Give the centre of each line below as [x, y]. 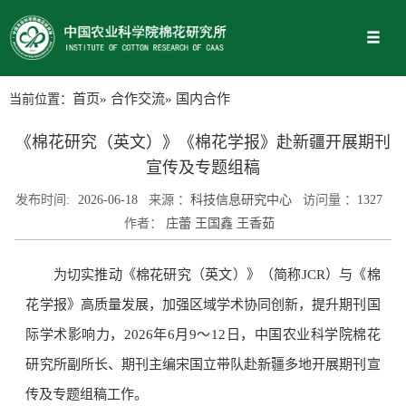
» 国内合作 [198, 99]
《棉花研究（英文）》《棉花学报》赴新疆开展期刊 [203, 142]
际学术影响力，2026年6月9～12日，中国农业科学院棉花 [203, 335]
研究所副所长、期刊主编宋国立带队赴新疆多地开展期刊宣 [203, 365]
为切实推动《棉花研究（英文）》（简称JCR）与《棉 [217, 275]
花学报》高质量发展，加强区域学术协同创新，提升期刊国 [203, 305]
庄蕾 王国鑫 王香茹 [218, 222]
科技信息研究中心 [241, 199]
